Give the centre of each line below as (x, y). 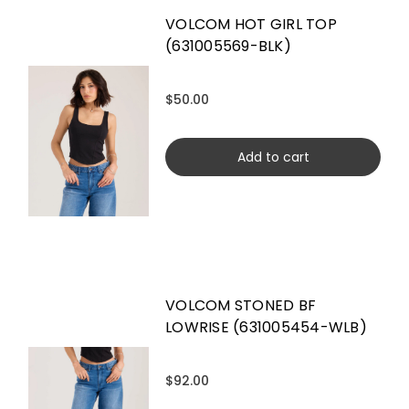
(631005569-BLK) (228, 46)
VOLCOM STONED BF (241, 305)
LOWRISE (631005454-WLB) (266, 327)
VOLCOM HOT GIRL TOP (251, 24)
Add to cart (273, 157)
